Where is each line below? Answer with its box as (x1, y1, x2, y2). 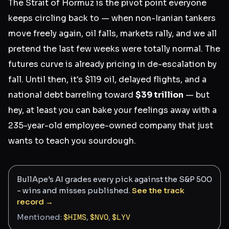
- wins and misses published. (17, 186, 130, 196)
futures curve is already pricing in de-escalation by (8, 59, 217, 70)
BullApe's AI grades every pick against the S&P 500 (17, 174, 212, 185)
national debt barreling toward (8, 89, 135, 101)
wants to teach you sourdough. (8, 135, 136, 147)
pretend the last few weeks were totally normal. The (8, 43, 220, 55)
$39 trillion (135, 89, 184, 101)
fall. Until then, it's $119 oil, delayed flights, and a (8, 74, 207, 85)
